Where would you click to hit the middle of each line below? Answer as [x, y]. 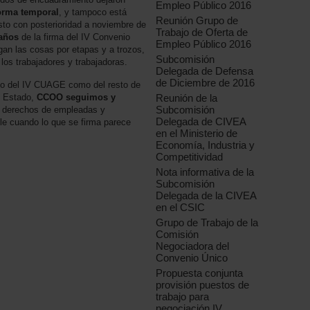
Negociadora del [193, 246]
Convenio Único [192, 258]
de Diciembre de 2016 [206, 83]
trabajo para [183, 297]
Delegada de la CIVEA [206, 196]
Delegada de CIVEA [201, 122]
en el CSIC [181, 208]
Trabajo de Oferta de [202, 33]
